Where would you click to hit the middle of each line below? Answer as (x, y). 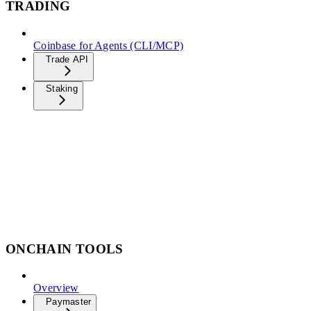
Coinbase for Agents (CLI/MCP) (109, 45)
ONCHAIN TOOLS (65, 249)
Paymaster (69, 302)
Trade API (67, 59)
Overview (56, 288)
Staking (62, 89)
